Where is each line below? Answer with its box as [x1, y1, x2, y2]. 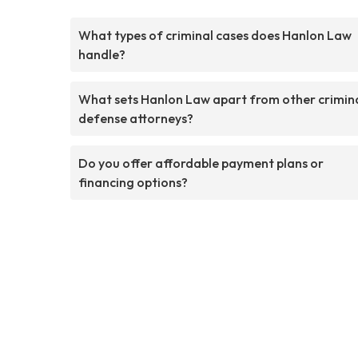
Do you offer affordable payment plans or [78, 154, 324, 171]
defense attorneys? [78, 109, 193, 126]
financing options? [78, 173, 188, 190]
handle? [78, 46, 125, 62]
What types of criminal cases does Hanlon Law [78, 26, 352, 43]
